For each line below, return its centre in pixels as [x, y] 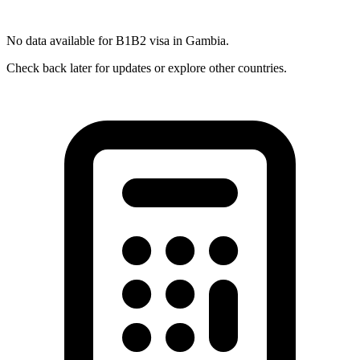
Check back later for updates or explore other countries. [147, 67]
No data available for [61, 40]
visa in [166, 40]
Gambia [206, 40]
